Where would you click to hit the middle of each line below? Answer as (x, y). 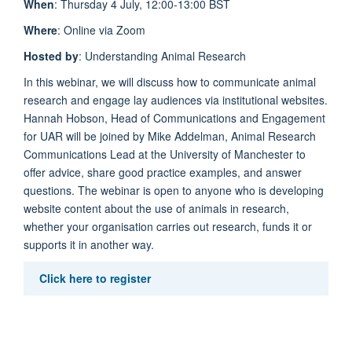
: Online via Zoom (101, 30)
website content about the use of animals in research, (156, 209)
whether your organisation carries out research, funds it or (168, 227)
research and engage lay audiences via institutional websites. (176, 100)
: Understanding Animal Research (162, 56)
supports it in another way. (89, 245)
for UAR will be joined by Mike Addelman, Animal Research (170, 136)
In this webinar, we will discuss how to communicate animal (170, 82)
